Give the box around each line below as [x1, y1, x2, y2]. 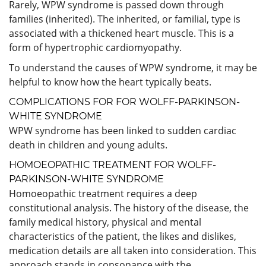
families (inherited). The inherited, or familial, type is [9, 12, 240, 26]
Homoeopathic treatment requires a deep [9, 186, 197, 200]
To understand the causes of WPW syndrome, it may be [9, 61, 257, 74]
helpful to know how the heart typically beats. [9, 75, 211, 88]
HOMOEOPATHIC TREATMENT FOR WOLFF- [9, 159, 216, 170]
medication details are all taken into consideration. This [9, 243, 256, 257]
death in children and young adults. [9, 138, 167, 151]
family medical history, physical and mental [9, 215, 201, 229]
